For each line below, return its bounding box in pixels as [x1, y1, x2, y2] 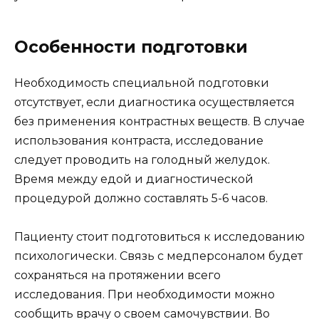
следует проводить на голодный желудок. [14, 152, 270, 167]
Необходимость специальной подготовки [14, 75, 269, 90]
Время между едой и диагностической [14, 172, 253, 186]
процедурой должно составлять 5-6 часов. [14, 191, 268, 205]
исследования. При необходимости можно [14, 287, 275, 301]
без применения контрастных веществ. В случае [14, 114, 305, 128]
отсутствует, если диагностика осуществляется [14, 95, 295, 109]
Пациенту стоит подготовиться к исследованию [14, 229, 305, 244]
